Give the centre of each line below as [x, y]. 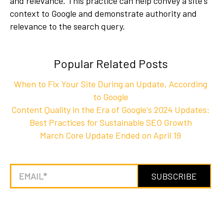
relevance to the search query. [68, 26]
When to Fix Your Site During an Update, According [110, 84]
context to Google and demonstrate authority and [103, 14]
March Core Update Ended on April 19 [110, 135]
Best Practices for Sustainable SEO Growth [110, 123]
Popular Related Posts [110, 64]
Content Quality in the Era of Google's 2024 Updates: [110, 110]
